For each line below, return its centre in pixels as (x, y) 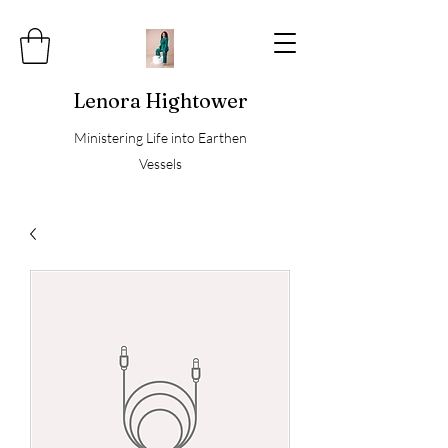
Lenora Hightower (160, 100)
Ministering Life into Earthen (160, 137)
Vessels (160, 163)
